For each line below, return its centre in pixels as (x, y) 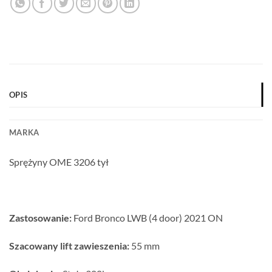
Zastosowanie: (40, 218)
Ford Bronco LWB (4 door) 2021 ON (147, 218)
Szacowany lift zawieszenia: (69, 245)
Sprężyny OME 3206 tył (59, 162)
